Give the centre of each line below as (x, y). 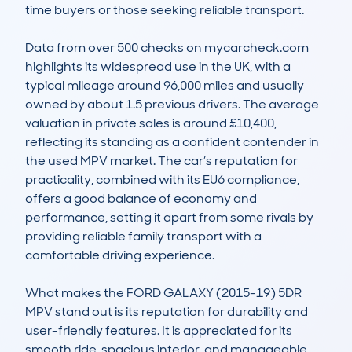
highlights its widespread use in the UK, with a (158, 67)
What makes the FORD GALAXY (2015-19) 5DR (163, 293)
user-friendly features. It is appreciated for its (159, 331)
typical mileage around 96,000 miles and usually (165, 86)
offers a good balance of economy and (141, 199)
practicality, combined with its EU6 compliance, (162, 180)
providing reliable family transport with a (143, 236)
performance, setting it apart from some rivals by (169, 218)
